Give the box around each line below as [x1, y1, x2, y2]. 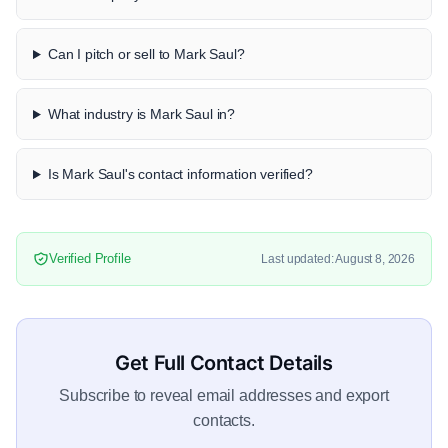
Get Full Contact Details [115, 351, 333, 376]
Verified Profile [49, 251, 131, 267]
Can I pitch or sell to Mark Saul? [47, 46, 245, 63]
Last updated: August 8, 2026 [261, 251, 415, 266]
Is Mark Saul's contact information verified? [47, 166, 313, 183]
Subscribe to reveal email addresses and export [59, 387, 389, 405]
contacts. [193, 412, 255, 430]
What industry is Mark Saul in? [47, 106, 236, 123]
